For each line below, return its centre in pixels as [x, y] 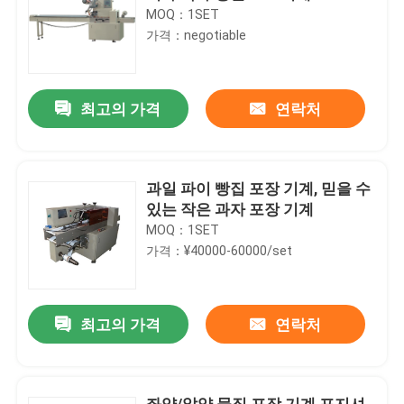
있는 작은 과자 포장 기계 [230, 209]
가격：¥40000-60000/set [220, 250]
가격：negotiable [197, 35]
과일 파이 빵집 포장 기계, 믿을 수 [259, 188]
